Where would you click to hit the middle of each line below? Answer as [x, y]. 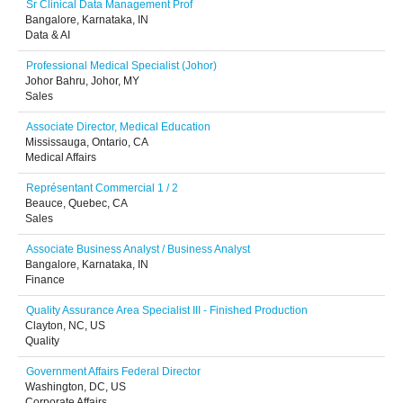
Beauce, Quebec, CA [76, 203]
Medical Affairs [61, 157]
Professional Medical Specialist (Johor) [121, 66]
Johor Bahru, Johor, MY [82, 81]
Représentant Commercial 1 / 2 [102, 188]
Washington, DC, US [76, 387]
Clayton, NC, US [65, 326]
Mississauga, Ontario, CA [87, 142]
